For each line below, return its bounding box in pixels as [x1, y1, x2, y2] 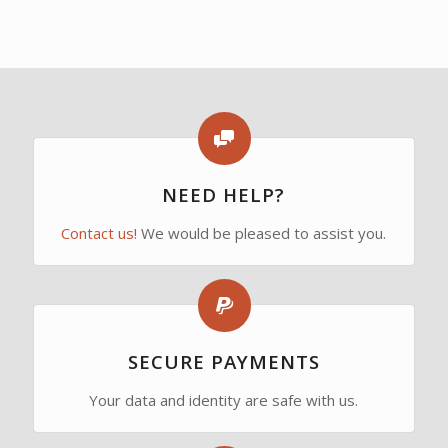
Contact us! [61, 222, 138, 243]
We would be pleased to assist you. [137, 222, 387, 243]
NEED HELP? [162, 181, 286, 207]
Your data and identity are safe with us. [89, 389, 359, 410]
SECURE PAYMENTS [127, 348, 320, 374]
